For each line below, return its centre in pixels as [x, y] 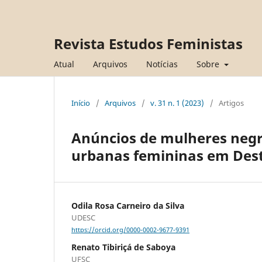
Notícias [162, 64]
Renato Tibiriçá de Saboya [123, 247]
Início [81, 103]
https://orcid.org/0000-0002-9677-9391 [130, 230]
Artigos [231, 103]
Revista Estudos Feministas [148, 44]
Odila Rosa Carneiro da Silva [128, 205]
